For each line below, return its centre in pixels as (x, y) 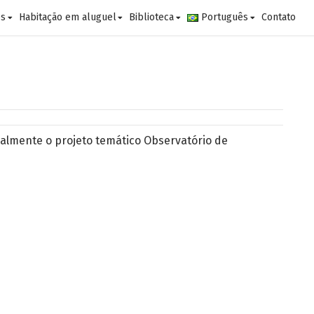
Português (225, 17)
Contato (278, 17)
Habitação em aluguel (67, 17)
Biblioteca (152, 17)
